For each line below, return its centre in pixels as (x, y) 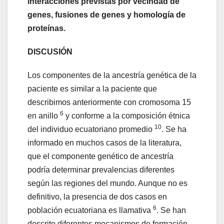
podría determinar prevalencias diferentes (101, 170)
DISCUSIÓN (50, 52)
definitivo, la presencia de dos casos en (97, 197)
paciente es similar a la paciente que (92, 89)
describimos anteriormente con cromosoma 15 (109, 102)
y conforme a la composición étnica (127, 116)
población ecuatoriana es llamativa (90, 210)
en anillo (44, 116)
